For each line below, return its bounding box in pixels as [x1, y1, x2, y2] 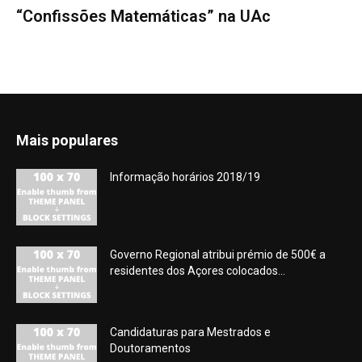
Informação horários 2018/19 [110, 170, 260, 184]
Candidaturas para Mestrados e [110, 326, 271, 339]
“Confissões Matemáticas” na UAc [16, 6, 271, 27]
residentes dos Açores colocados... [110, 264, 285, 278]
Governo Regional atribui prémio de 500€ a [110, 248, 326, 262]
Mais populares [16, 132, 118, 149]
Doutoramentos [110, 342, 191, 356]
